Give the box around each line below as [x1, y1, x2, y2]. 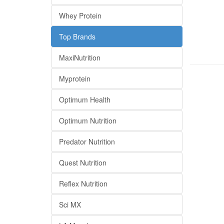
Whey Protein [59, 10, 101, 20]
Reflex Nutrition [59, 178, 107, 188]
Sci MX [59, 199, 81, 209]
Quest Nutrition [59, 157, 106, 167]
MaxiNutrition [59, 52, 100, 62]
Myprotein [59, 73, 90, 83]
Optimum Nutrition [59, 115, 116, 125]
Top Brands [59, 31, 95, 41]
